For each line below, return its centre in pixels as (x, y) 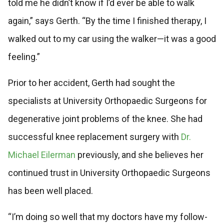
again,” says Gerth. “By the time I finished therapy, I (107, 21)
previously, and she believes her (139, 155)
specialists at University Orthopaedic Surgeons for (107, 101)
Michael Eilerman (41, 155)
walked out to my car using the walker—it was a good (112, 39)
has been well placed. (50, 191)
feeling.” (24, 57)
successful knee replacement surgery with (94, 137)
